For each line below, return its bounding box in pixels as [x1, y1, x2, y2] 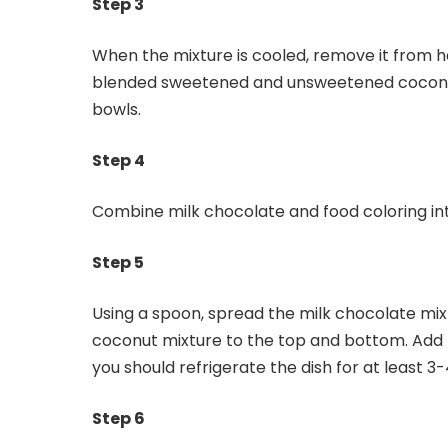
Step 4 [92, 149, 145, 173]
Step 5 [92, 251, 144, 275]
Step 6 [92, 407, 145, 431]
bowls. [92, 98, 145, 122]
